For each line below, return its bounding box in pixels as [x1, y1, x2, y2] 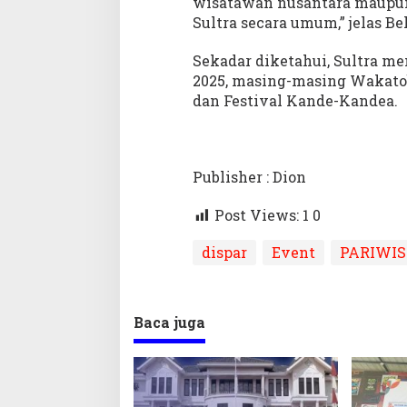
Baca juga [134, 313, 205, 333]
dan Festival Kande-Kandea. [192, 91, 398, 111]
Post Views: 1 [213, 205, 309, 225]
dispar [201, 243, 247, 263]
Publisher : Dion [192, 167, 306, 187]
